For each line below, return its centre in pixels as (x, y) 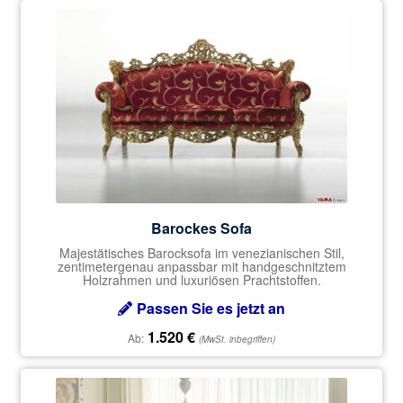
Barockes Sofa (201, 228)
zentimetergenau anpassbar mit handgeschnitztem (201, 266)
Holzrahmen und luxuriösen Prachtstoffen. (201, 279)
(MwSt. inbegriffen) (237, 340)
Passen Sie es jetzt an (211, 309)
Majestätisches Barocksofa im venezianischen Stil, (201, 252)
